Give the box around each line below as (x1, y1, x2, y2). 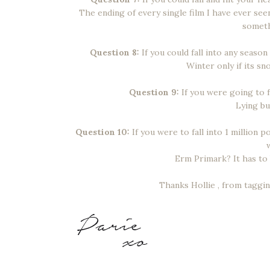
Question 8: (90, 46, 139, 58)
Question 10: (75, 126, 132, 137)
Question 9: (129, 86, 179, 98)
